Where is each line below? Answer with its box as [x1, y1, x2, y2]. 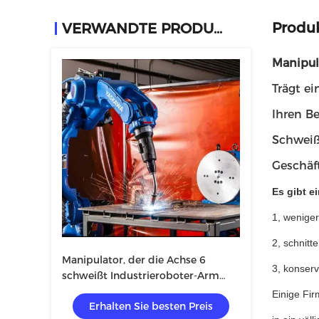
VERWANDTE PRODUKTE [214, 20, 222, 37]
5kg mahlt [62, 285, 113, 298]
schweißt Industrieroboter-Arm [62, 269, 219, 282]
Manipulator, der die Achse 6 [62, 253, 206, 266]
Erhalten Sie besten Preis [89, 300, 213, 313]
